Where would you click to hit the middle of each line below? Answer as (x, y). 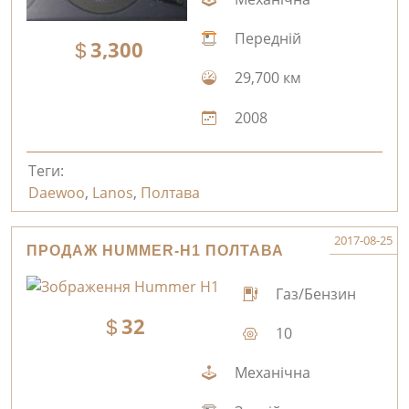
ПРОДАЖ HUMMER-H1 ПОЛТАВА (155, 251)
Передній (266, 39)
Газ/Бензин (315, 294)
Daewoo (56, 193)
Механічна (270, 373)
